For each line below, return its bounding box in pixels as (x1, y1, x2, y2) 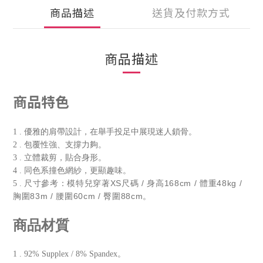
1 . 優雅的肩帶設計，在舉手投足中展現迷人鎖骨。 (13, 127, 197, 136)
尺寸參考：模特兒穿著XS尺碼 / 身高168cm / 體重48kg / (24, 178, 242, 188)
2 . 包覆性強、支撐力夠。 (13, 140, 106, 149)
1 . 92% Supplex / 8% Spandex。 (13, 249, 126, 258)
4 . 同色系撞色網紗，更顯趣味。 (13, 166, 131, 175)
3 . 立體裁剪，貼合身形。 (13, 153, 106, 162)
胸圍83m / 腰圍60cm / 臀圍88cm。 (13, 191, 151, 201)
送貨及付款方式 (151, 5, 230, 20)
